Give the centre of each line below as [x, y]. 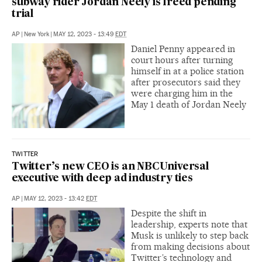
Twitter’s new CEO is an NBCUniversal [110, 167]
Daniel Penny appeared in [183, 49]
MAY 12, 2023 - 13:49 [84, 34]
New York [37, 34]
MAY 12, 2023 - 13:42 [55, 198]
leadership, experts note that [189, 224]
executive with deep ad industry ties [102, 178]
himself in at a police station [187, 71]
